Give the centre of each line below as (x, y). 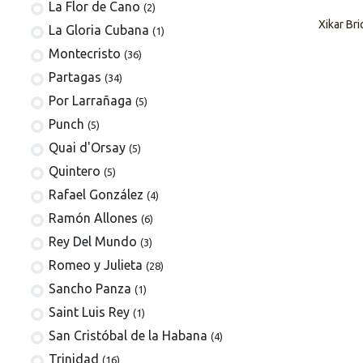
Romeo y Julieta (96, 265)
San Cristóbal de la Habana (128, 336)
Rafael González (96, 195)
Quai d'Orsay (88, 148)
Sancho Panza (90, 289)
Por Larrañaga (91, 101)
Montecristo (85, 54)
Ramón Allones (94, 218)
